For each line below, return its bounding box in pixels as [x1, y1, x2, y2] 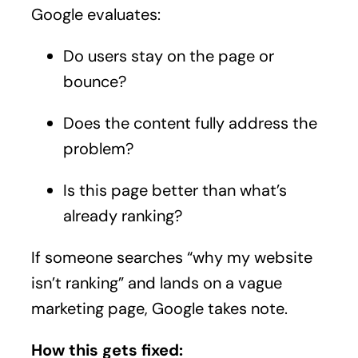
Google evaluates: [30, 4, 161, 26]
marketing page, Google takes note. [30, 298, 288, 320]
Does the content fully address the [62, 113, 317, 134]
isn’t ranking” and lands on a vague [30, 272, 282, 294]
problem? [62, 138, 133, 160]
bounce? [62, 71, 126, 93]
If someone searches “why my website [30, 247, 312, 268]
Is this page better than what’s [62, 180, 287, 201]
